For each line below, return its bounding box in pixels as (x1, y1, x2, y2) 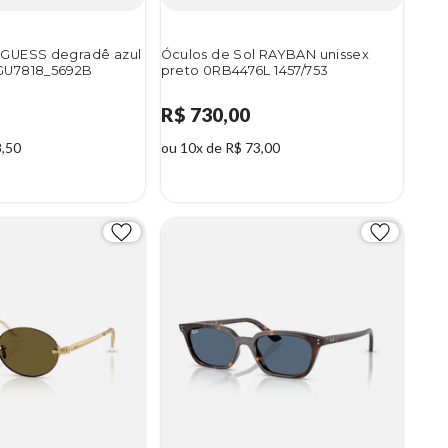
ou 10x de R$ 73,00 (160, 139, 280, 157)
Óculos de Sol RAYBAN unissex (160, 46, 370, 62)
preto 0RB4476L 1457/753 (160, 62, 329, 78)
